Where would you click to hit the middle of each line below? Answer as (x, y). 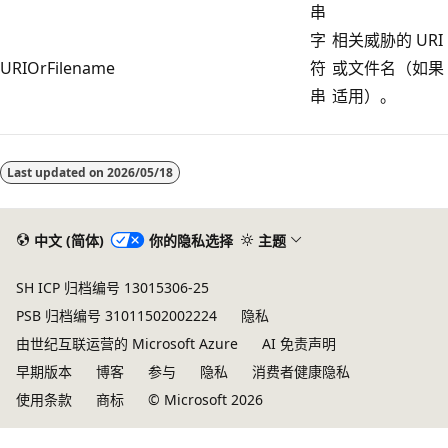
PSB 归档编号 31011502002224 (116, 315)
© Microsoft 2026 (205, 399)
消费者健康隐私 (301, 371)
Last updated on (57, 172)
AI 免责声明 (299, 343)
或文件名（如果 (388, 67)
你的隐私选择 (190, 240)
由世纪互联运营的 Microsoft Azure (127, 343)
